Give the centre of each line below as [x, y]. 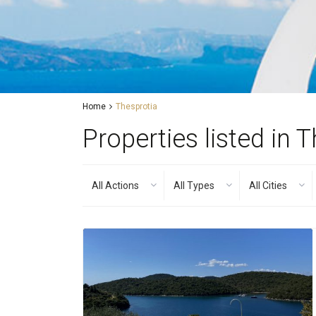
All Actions [115, 186]
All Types [194, 186]
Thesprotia [136, 107]
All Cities [268, 186]
